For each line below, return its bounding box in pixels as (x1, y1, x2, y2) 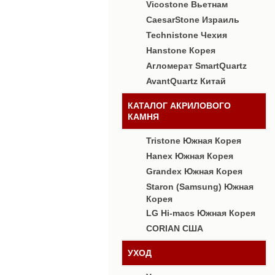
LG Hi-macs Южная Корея (146, 208, 255, 218)
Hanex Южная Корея (146, 151, 233, 161)
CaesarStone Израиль (146, 15, 239, 25)
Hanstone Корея (146, 45, 215, 55)
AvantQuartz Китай (146, 76, 226, 86)
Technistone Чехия (146, 30, 227, 40)
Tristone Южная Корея (146, 136, 241, 145)
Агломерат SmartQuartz (146, 61, 247, 71)
